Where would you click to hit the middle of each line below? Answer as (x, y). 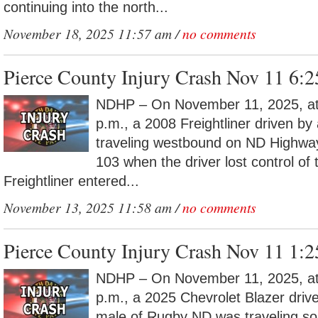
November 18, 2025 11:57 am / (93, 33)
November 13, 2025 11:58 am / (93, 207)
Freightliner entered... (71, 181)
